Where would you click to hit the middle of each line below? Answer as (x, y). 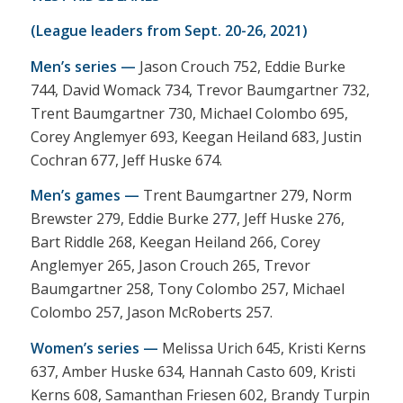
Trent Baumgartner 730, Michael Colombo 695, (189, 113)
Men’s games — (85, 196)
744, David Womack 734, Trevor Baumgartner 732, (200, 90)
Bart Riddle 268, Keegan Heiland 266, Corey (175, 242)
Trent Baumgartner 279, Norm (245, 196)
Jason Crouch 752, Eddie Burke (240, 66)
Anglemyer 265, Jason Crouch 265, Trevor (170, 266)
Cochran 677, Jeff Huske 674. (126, 160)
